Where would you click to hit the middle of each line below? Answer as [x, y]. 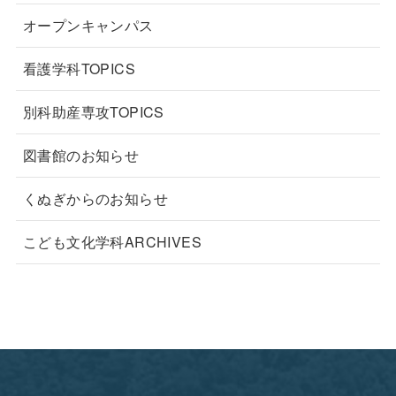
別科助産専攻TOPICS [93, 111]
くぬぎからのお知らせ [95, 198]
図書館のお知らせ [81, 155]
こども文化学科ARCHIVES [112, 241]
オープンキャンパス [88, 25]
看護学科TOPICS [79, 68]
